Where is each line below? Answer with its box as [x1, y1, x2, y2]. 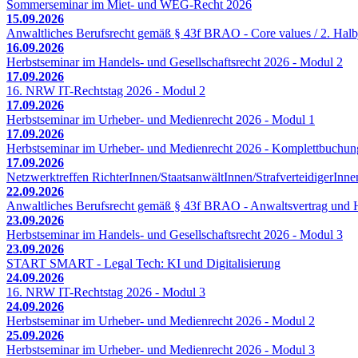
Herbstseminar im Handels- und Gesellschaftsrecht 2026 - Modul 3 [6, 228, 343, 242]
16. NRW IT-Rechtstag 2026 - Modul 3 [6, 285, 205, 300]
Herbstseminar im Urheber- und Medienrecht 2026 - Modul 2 [6, 314, 315, 328]
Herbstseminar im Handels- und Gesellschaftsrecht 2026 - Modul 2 [6, 55, 343, 70]
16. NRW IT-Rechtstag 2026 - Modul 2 [6, 84, 205, 98]
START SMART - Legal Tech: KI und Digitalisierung [6, 257, 280, 271]
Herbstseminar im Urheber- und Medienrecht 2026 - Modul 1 [6, 113, 315, 127]
